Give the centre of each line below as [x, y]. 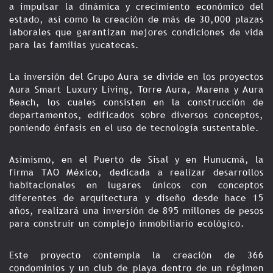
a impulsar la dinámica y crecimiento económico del [136, 6]
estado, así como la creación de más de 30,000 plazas [136, 19]
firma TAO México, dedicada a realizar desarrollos [136, 172]
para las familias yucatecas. [74, 45]
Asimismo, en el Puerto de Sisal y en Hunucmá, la [136, 159]
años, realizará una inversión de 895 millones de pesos [136, 211]
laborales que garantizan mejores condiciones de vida [136, 32]
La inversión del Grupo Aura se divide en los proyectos [136, 76]
